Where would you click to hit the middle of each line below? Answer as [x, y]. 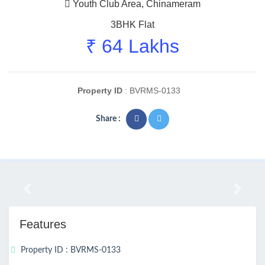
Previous [43, 194]
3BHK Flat [132, 25]
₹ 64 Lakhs [132, 46]
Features [43, 224]
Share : [108, 119]
